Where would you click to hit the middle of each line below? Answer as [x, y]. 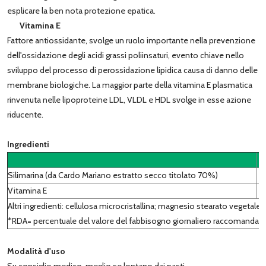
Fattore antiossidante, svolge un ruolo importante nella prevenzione [131, 40]
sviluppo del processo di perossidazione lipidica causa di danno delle [132, 70]
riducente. [25, 114]
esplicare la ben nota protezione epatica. [81, 10]
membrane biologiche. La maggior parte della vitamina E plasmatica [130, 85]
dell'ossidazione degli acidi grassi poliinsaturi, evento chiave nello [126, 55]
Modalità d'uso [36, 251]
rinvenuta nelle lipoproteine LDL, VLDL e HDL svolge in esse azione [129, 99]
